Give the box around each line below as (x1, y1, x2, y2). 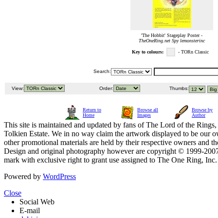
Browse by (192, 107, 213, 113)
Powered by (4, 172, 43, 181)
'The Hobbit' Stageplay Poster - (141, 33, 202, 38)
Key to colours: (132, 49, 163, 55)
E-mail (19, 206, 40, 215)
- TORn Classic (178, 49, 212, 55)
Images (137, 112, 151, 118)
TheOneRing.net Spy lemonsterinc (139, 38, 205, 44)
